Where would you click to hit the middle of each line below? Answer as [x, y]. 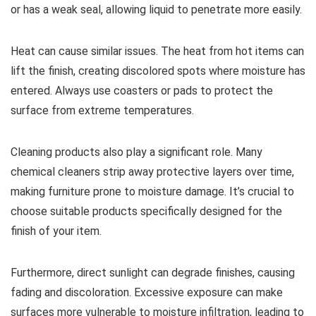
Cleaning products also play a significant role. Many [136, 152]
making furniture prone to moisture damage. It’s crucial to [152, 192]
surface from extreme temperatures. [102, 111]
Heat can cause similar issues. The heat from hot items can [157, 51]
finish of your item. [56, 231]
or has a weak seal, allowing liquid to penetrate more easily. [156, 10]
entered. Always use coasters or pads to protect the [142, 91]
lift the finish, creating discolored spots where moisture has [158, 71]
